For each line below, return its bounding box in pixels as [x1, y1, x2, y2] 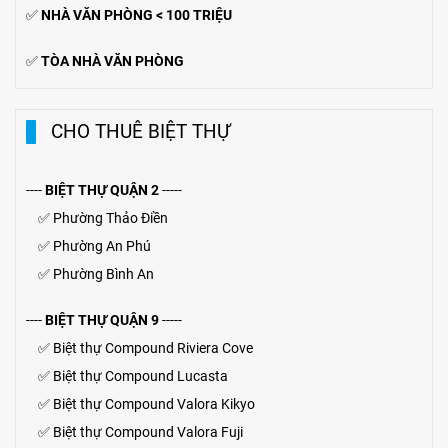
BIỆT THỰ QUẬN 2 [45, 181, 159, 199]
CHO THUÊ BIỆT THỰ [51, 119, 230, 143]
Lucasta [177, 367, 228, 385]
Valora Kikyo [177, 395, 255, 413]
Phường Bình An [53, 265, 154, 283]
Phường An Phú [53, 237, 151, 255]
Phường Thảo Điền [53, 209, 168, 227]
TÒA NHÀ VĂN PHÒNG [41, 52, 184, 70]
